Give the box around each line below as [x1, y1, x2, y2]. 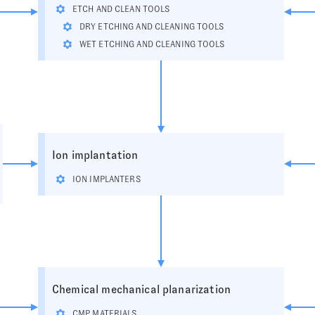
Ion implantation [52, 148, 139, 161]
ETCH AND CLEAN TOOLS [72, 4, 170, 14]
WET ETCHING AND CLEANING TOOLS [79, 39, 225, 49]
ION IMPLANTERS [72, 174, 141, 184]
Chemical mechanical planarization [52, 283, 231, 295]
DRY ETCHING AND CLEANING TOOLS [79, 22, 224, 32]
